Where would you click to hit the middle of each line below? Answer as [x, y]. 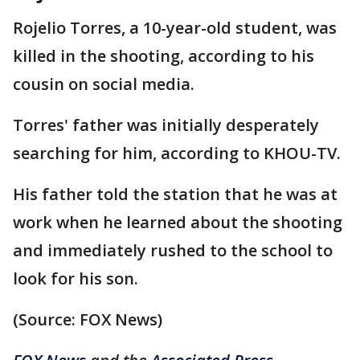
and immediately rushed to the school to [173, 251]
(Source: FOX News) [88, 320]
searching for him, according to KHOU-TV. [177, 153]
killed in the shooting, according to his [164, 56]
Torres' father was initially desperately [166, 125]
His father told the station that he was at [175, 194]
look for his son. [76, 279]
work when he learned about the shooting [178, 223]
